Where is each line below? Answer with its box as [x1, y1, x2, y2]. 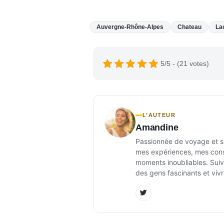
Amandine [135, 122, 178, 132]
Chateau [177, 23, 202, 30]
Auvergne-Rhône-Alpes [96, 23, 164, 30]
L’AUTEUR [142, 111, 175, 118]
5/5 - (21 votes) [160, 59, 209, 67]
